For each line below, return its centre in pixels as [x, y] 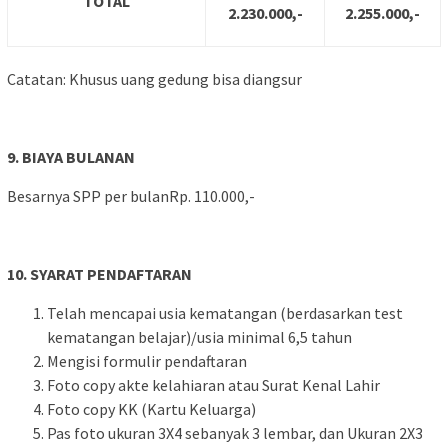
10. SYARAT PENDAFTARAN [99, 274]
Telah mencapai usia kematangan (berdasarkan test [225, 313]
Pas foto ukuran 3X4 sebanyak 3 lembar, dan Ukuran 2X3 [235, 433]
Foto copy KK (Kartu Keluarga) [151, 409]
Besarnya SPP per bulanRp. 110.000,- [131, 196]
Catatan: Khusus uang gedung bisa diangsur [154, 79]
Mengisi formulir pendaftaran [147, 361]
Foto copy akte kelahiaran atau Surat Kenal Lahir [213, 385]
